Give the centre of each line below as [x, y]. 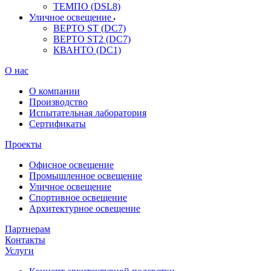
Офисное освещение [71, 165]
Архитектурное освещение [85, 208]
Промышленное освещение [86, 176]
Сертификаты [57, 124]
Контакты [25, 240]
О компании [54, 91]
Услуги [19, 251]
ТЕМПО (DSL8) [87, 6]
